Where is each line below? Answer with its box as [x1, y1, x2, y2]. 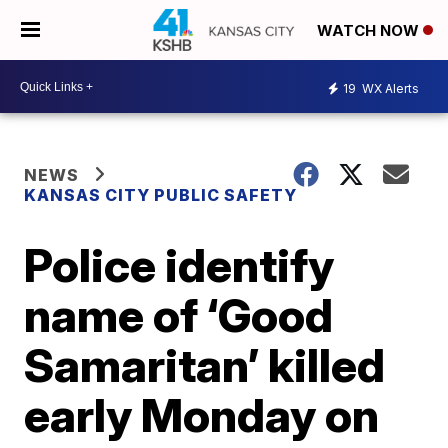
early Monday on [24, 387, 380, 443]
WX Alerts [359, 80, 419, 96]
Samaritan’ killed [24, 337, 386, 393]
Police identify [24, 237, 335, 293]
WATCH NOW [317, 21, 423, 41]
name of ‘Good [24, 287, 334, 343]
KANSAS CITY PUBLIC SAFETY [24, 185, 298, 205]
